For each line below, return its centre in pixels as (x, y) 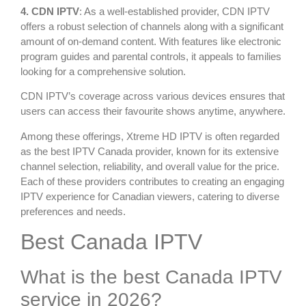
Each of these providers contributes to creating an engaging (152, 181)
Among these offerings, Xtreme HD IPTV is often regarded (150, 136)
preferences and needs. (73, 211)
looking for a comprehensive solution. (103, 72)
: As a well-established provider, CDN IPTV (175, 12)
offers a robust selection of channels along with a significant (152, 27)
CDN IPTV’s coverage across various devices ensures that (153, 96)
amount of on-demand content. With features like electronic (151, 42)
